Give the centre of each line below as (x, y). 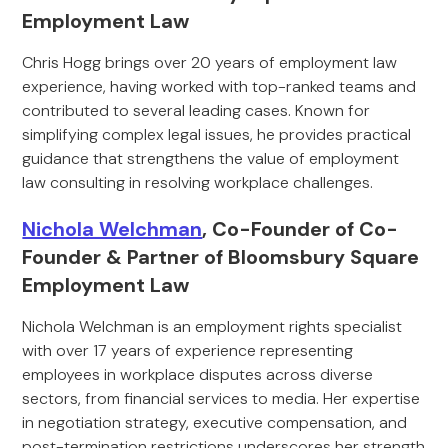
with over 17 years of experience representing (188, 350)
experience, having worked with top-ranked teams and (219, 86)
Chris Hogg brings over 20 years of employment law (210, 62)
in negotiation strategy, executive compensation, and (215, 422)
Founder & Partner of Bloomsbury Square (221, 257)
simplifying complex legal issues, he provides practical (217, 134)
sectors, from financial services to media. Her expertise (221, 398)
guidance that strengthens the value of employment (211, 158)
